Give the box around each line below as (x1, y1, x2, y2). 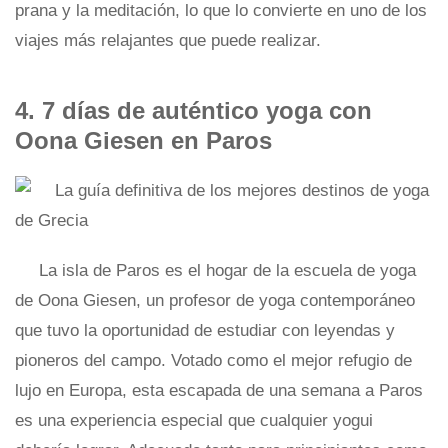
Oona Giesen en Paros (15, 127, 272, 154)
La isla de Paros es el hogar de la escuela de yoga (39, 261, 416, 280)
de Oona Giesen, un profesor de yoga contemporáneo (15, 291, 415, 310)
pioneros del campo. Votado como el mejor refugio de (15, 351, 412, 370)
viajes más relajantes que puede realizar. (15, 31, 321, 50)
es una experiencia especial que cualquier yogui (15, 411, 373, 430)
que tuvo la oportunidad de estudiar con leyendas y (15, 321, 395, 340)
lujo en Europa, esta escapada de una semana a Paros (15, 381, 423, 400)
